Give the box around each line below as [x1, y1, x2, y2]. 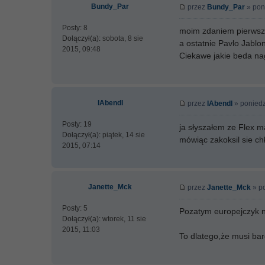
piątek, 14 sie [101, 131, 145, 139]
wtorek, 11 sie [101, 215, 146, 223]
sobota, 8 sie [101, 34, 143, 43]
